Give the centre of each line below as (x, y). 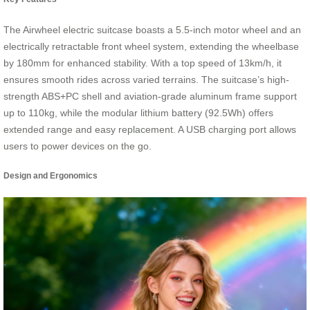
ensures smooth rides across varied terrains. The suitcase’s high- (146, 79)
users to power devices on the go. (77, 146)
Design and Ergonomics (51, 176)
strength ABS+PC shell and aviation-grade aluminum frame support (150, 96)
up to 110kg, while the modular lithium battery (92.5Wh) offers (138, 112)
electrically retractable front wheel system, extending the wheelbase (151, 46)
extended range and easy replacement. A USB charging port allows (150, 129)
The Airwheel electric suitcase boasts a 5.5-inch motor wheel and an (152, 29)
